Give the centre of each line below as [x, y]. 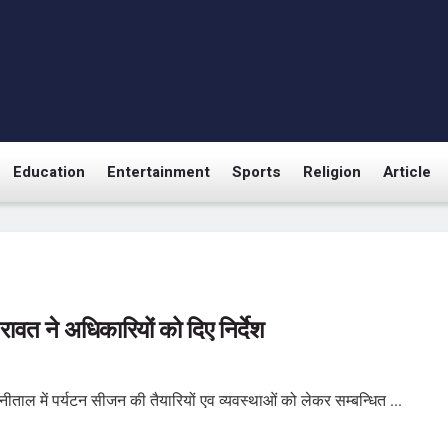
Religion [332, 172]
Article [407, 172]
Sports [256, 172]
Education [49, 172]
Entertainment [158, 172]
